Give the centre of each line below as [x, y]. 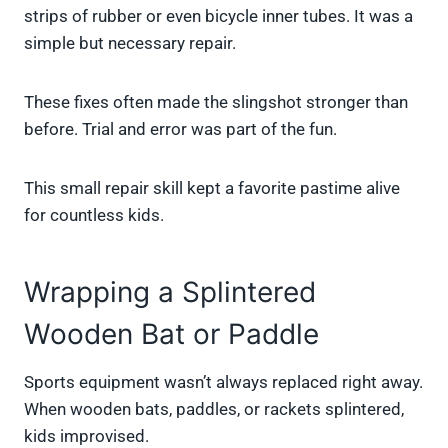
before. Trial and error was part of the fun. [180, 129]
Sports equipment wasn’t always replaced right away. [223, 382]
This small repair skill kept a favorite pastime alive [212, 188]
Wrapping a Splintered [170, 292]
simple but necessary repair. [130, 43]
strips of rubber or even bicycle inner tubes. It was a [218, 16]
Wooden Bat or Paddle [171, 334]
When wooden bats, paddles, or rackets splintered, [214, 409]
